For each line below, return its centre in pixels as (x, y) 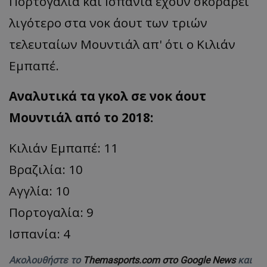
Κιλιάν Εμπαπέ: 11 (63, 148)
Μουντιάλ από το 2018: (81, 118)
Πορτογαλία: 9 (51, 212)
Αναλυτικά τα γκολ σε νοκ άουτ (108, 96)
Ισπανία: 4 (40, 234)
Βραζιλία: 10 (46, 170)
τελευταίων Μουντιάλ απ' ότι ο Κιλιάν (122, 44)
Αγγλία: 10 (39, 191)
